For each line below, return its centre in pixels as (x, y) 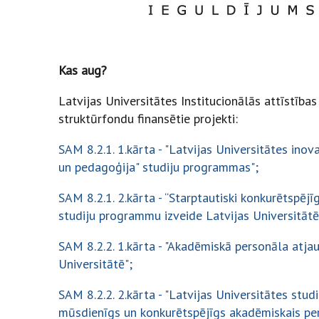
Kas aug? (84, 70)
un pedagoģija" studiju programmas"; (158, 167)
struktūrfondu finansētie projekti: (148, 119)
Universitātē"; (97, 264)
